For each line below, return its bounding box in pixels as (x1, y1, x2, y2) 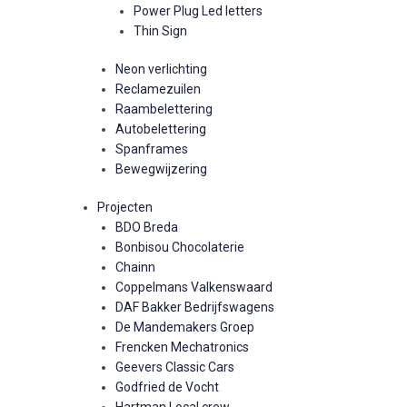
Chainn (115, 260, 155, 274)
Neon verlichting (115, 62, 207, 76)
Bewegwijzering (115, 162, 207, 176)
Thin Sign (134, 24, 187, 38)
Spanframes (115, 142, 188, 156)
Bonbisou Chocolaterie (115, 240, 244, 254)
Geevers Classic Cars (115, 360, 234, 374)
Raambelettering (115, 102, 213, 116)
